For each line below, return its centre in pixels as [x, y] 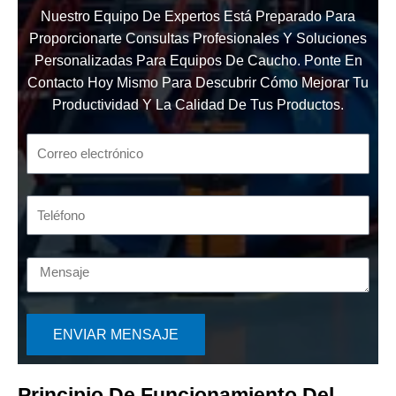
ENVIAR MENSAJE [116, 334]
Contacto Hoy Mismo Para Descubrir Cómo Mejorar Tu [198, 83]
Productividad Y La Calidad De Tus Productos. [198, 105]
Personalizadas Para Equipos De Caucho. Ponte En [198, 61]
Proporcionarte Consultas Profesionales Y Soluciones [198, 39]
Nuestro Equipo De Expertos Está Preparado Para [198, 17]
